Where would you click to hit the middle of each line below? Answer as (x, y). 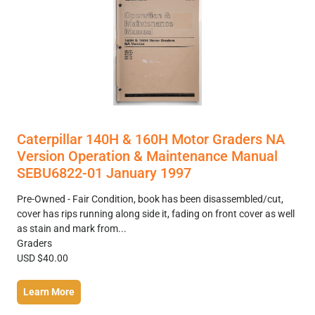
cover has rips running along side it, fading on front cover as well (156, 213)
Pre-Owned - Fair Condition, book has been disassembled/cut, (150, 199)
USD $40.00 (43, 258)
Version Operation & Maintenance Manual (147, 156)
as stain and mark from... (72, 228)
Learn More (49, 291)
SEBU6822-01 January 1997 (104, 173)
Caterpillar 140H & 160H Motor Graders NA (151, 139)
